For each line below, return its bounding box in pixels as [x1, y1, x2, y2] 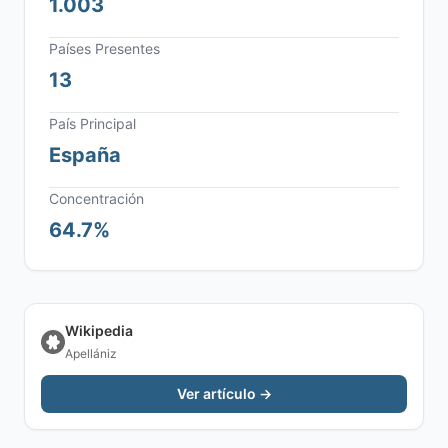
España [49, 143, 121, 167]
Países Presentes [49, 40, 160, 57]
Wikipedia [65, 322, 133, 339]
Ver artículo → [176, 385, 272, 402]
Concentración [49, 190, 144, 207]
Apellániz [65, 346, 117, 361]
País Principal [49, 115, 136, 132]
